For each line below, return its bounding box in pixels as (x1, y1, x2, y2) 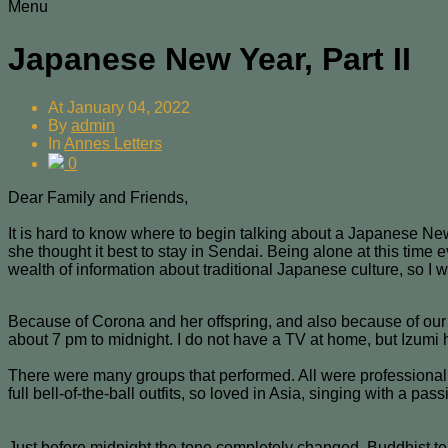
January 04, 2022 (67, 99, 190, 117)
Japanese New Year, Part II (8, 40, 411, 77)
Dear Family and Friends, (8, 189, 188, 207)
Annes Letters (64, 135, 162, 153)
